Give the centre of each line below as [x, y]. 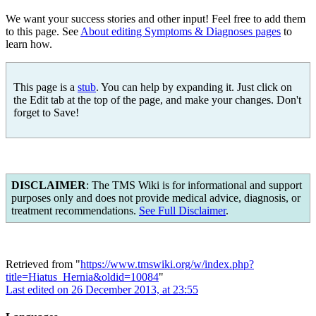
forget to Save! [46, 112]
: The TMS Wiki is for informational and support [194, 185]
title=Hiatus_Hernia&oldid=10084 [82, 276]
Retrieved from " [43, 264]
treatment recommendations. [75, 210]
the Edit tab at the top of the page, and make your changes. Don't [157, 99]
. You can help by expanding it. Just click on [194, 87]
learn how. [29, 44]
